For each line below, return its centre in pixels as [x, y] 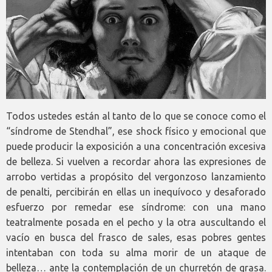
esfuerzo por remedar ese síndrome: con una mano [136, 207]
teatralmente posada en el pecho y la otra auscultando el [136, 223]
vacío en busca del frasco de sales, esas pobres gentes [136, 238]
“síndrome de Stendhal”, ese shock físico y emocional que [136, 131]
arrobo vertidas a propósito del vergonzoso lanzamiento [136, 177]
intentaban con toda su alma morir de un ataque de [136, 253]
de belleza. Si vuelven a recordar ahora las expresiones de [136, 162]
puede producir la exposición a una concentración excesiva [136, 147]
